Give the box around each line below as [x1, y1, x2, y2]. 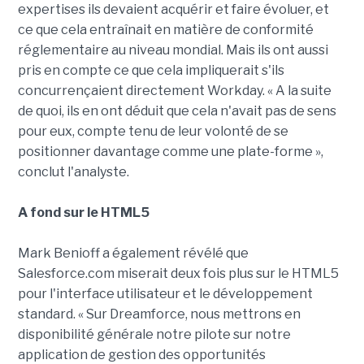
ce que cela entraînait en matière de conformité [17, 22, 314, 38]
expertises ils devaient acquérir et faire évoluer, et [17, 2, 329, 18]
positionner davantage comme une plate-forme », [17, 144, 323, 160]
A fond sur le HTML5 [17, 205, 149, 221]
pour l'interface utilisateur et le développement [17, 286, 313, 302]
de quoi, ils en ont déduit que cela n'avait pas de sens [17, 103, 336, 119]
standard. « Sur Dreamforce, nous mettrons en [17, 306, 301, 323]
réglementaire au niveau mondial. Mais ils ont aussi [17, 42, 328, 58]
